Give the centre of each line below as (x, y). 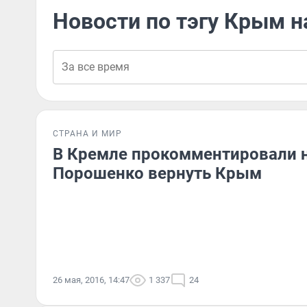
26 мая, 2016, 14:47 (91, 280)
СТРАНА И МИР (87, 134)
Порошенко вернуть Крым (157, 173)
